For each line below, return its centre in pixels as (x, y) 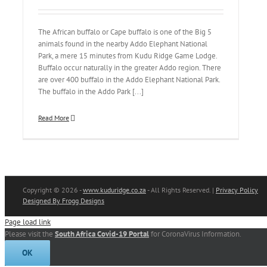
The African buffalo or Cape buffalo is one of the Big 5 (125, 32)
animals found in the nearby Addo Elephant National (123, 44)
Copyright (38, 190)
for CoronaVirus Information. (195, 234)
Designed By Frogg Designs (63, 201)
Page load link (28, 222)
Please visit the (30, 234)
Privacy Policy (237, 190)
